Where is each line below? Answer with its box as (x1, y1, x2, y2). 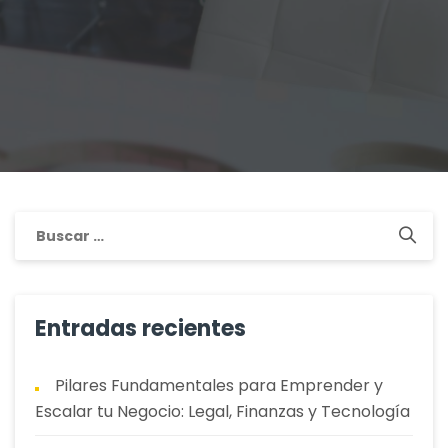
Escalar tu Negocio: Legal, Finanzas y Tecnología (35, 400, 410, 423)
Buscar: (14, 212, 78, 235)
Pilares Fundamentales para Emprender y (55, 374, 383, 397)
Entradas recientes (35, 313, 246, 344)
